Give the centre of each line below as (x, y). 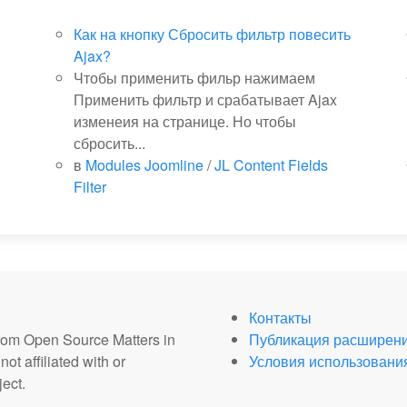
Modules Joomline (144, 165)
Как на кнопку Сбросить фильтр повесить (212, 34)
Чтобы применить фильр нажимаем (194, 78)
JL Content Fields (271, 165)
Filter (89, 187)
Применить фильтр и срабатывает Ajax (205, 99)
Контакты (280, 318)
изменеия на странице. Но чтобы (184, 121)
